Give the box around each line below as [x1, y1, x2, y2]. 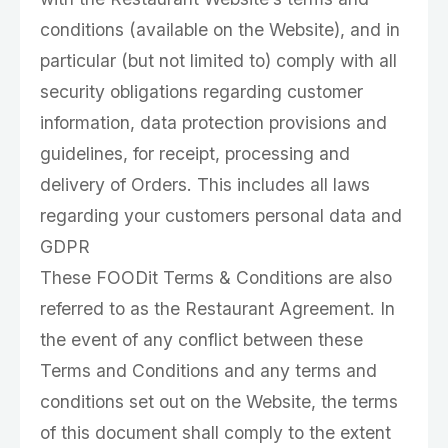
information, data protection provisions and [40, 112, 387, 133]
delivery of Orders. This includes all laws [40, 174, 370, 195]
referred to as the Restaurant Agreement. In [40, 298, 395, 319]
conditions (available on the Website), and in [40, 19, 400, 40]
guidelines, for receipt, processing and [40, 143, 350, 164]
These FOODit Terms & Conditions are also [40, 267, 392, 288]
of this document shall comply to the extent [40, 422, 391, 443]
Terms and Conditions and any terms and [40, 360, 377, 381]
